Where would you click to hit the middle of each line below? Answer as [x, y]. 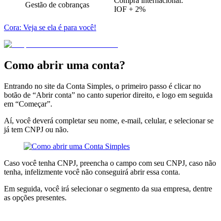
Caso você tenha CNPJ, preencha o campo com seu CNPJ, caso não [110, 163]
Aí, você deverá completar [46, 120]
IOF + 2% [130, 9]
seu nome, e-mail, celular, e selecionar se [151, 120]
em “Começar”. [28, 104]
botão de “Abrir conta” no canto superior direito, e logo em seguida [108, 95]
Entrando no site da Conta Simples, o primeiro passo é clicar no [102, 86]
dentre [203, 188]
